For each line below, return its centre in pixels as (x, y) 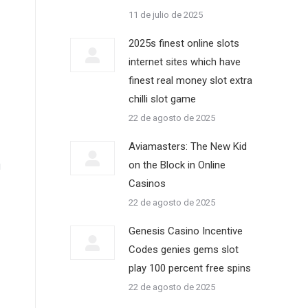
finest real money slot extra (190, 80)
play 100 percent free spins (190, 268)
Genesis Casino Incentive (186, 231)
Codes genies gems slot (184, 250)
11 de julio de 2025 (166, 15)
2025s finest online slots (184, 43)
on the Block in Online (177, 165)
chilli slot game (162, 99)
